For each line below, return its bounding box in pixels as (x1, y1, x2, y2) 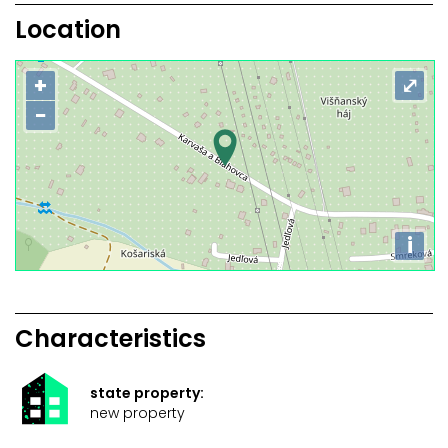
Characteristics (15, 322, 206, 356)
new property (90, 403, 185, 424)
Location (15, 13, 121, 47)
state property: (90, 383, 204, 404)
